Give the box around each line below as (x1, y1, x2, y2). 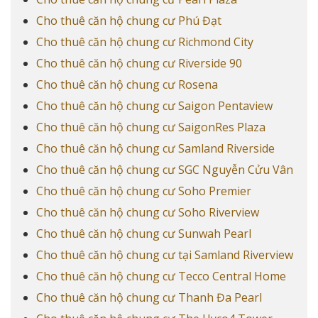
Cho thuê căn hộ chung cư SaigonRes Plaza (35, 119, 265, 135)
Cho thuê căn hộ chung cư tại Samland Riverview (35, 246, 293, 263)
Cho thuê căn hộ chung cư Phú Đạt (35, 12, 221, 28)
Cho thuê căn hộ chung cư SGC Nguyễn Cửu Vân (35, 161, 293, 177)
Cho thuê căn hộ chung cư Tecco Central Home (35, 268, 286, 284)
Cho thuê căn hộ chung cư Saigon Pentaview (35, 97, 273, 114)
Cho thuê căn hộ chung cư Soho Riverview (35, 204, 259, 220)
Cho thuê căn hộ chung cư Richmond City (35, 33, 253, 50)
